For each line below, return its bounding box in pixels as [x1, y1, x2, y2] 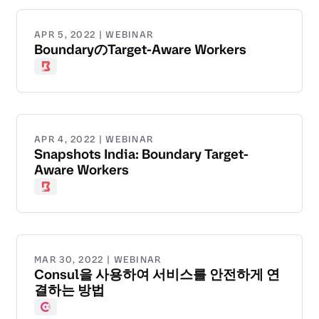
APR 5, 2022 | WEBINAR [34, 28, 154, 41]
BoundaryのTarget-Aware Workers [34, 41, 246, 59]
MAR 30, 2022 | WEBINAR [34, 253, 162, 266]
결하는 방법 [34, 281, 105, 300]
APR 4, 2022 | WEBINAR [34, 133, 154, 146]
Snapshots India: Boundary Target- [34, 145, 249, 164]
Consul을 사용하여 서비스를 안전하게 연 [34, 266, 280, 284]
